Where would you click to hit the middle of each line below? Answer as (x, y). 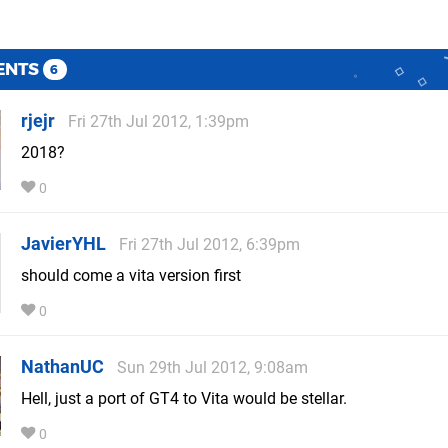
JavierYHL (63, 244)
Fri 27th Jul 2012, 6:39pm (209, 245)
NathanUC (62, 367)
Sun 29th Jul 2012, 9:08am (212, 368)
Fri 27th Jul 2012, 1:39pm (158, 122)
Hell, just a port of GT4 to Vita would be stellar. (184, 399)
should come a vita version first (131, 276)
